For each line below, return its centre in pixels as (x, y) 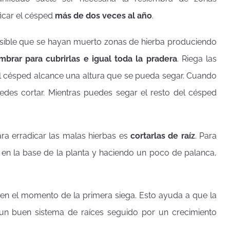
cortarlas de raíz (162, 136)
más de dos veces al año (103, 16)
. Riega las (197, 59)
